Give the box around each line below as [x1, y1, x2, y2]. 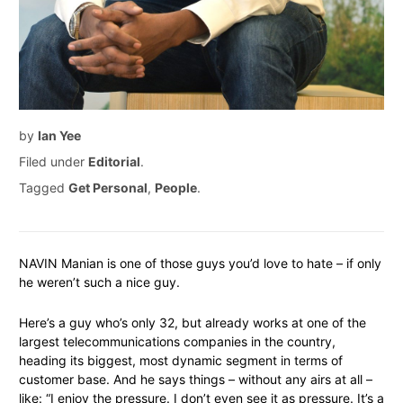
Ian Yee [38, 128, 81, 144]
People [155, 180, 197, 196]
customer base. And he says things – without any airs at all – [19, 372, 372, 388]
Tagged [19, 180, 68, 196]
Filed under [19, 154, 88, 170]
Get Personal [68, 180, 148, 196]
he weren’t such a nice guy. [19, 274, 180, 291]
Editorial [88, 154, 140, 170]
